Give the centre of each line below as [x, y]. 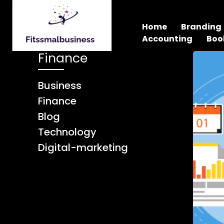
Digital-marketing [83, 147]
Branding [201, 26]
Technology [67, 132]
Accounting [167, 38]
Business [60, 85]
